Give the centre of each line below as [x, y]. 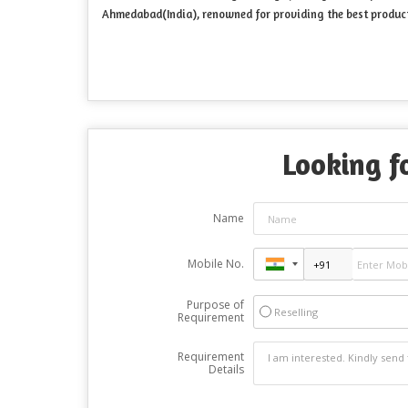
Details [226, 370]
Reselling [296, 312]
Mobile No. [215, 264]
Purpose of [215, 305]
